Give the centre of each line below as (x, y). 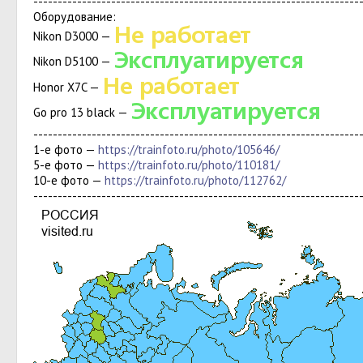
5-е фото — (66, 165)
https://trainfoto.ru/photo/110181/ (189, 165)
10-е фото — (69, 180)
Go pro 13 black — (82, 113)
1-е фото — (66, 149)
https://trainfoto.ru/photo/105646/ (189, 149)
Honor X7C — (68, 87)
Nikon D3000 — (73, 36)
